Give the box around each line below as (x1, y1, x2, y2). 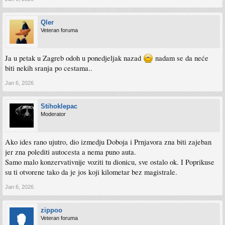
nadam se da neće (153, 53, 208, 63)
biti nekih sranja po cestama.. (5, 63, 92, 73)
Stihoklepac (41, 102, 77, 110)
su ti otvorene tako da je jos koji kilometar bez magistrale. (5, 167, 177, 177)
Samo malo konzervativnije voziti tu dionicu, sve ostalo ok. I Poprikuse (5, 157, 214, 167)
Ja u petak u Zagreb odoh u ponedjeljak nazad (5, 53, 143, 63)
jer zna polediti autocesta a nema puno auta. (5, 147, 136, 157)
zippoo (41, 206, 62, 214)
